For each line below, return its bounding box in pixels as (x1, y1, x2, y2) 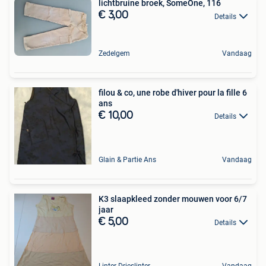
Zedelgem (99, 49, 130, 58)
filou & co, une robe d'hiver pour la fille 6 (99, 88, 247, 98)
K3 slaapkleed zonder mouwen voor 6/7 (99, 194, 247, 204)
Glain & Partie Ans (99, 156, 156, 164)
